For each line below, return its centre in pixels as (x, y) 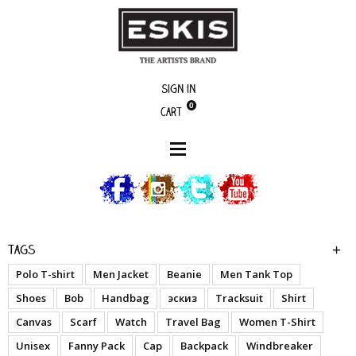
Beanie (184, 275)
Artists (71, 247)
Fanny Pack (97, 346)
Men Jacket (121, 275)
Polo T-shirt (45, 275)
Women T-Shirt (277, 322)
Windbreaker (280, 346)
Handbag (126, 298)
